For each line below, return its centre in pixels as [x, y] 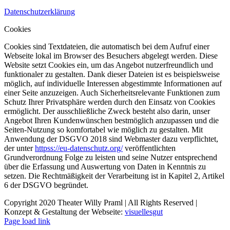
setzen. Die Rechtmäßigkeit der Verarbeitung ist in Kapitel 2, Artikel [114, 176]
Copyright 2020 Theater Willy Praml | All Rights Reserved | [101, 203]
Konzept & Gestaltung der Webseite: [64, 212]
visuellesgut [144, 212]
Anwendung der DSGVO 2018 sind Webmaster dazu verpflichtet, [111, 139]
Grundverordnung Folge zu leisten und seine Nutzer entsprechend [111, 157]
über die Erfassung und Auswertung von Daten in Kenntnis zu [105, 167]
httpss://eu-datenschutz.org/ [79, 148]
